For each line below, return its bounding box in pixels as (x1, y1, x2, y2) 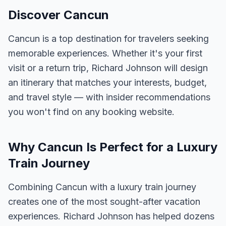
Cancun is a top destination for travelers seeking (8, 33, 209, 44)
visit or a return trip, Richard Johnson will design (8, 63, 208, 73)
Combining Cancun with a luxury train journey (8, 182, 196, 192)
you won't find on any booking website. (8, 106, 175, 117)
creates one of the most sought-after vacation (8, 196, 200, 207)
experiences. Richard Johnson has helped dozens (8, 211, 214, 221)
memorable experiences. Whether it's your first (8, 48, 202, 59)
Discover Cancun (8, 8, 109, 22)
